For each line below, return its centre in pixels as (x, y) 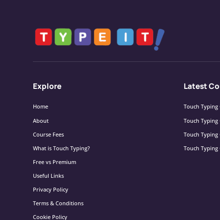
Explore (47, 86)
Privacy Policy (51, 190)
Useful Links (49, 176)
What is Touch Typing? (62, 148)
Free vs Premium (55, 162)
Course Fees (49, 134)
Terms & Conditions (58, 203)
